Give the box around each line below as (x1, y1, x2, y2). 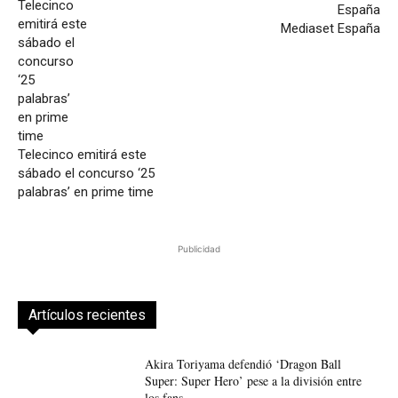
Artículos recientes (28, 306, 146, 324)
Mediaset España (280, 20, 380, 37)
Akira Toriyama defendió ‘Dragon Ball (144, 355, 341, 373)
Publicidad (178, 243, 220, 255)
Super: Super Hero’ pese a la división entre (144, 372, 362, 390)
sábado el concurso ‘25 (18, 165, 155, 182)
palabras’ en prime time (18, 184, 154, 201)
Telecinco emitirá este (18, 147, 147, 163)
